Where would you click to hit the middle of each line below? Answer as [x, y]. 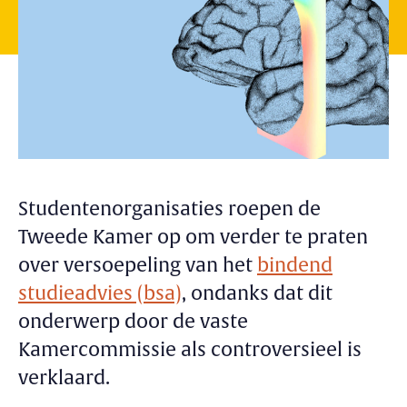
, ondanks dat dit [257, 293]
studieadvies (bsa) [100, 293]
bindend [295, 265]
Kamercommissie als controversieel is [190, 350]
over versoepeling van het [138, 265]
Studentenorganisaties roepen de [169, 209]
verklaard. [64, 378]
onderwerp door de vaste [133, 322]
